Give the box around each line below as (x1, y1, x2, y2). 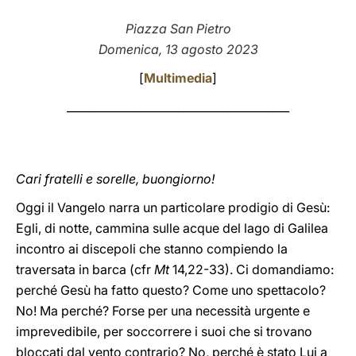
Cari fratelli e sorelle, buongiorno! (16, 171, 215, 187)
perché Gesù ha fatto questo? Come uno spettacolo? (16, 282, 326, 298)
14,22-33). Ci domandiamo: (172, 261, 334, 277)
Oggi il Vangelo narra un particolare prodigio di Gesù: (16, 199, 330, 215)
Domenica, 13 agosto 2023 (98, 41, 258, 57)
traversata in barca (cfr (16, 261, 154, 277)
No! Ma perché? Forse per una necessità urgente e (16, 303, 310, 319)
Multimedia (144, 70, 212, 86)
